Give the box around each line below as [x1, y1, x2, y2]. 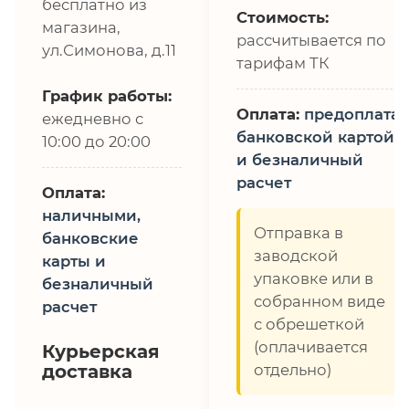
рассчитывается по [236, 30, 386, 49]
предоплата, [299, 104, 404, 123]
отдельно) [254, 360, 331, 379]
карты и [42, 251, 106, 270]
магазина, [42, 17, 121, 37]
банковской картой [236, 127, 394, 146]
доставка [42, 360, 132, 383]
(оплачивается [254, 337, 368, 356]
